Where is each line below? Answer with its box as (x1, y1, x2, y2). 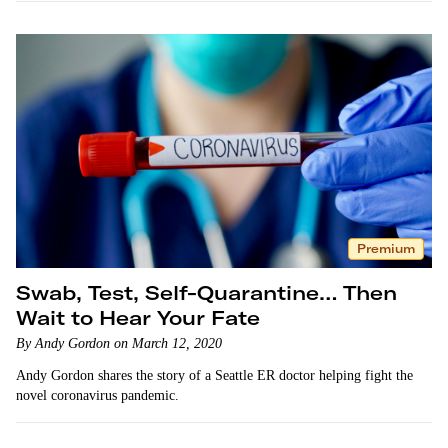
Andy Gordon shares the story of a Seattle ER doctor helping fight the (16, 368, 413, 383)
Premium (357, 241, 415, 256)
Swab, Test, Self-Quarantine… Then (16, 280, 397, 305)
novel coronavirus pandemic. (16, 388, 179, 403)
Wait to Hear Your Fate (16, 305, 260, 330)
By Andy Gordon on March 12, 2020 (16, 336, 222, 351)
